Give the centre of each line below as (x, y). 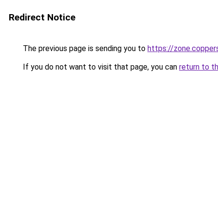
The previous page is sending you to (84, 48)
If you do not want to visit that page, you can (100, 67)
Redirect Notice (42, 17)
